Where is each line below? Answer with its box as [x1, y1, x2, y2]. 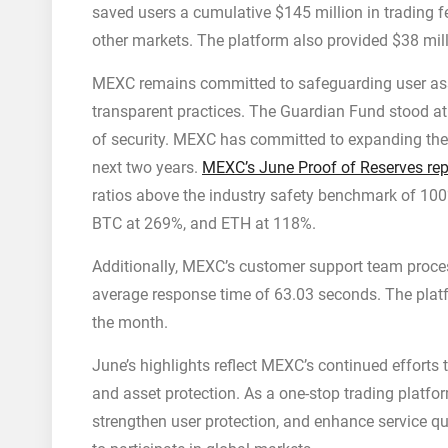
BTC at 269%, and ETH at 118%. [92, 214, 316, 233]
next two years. [92, 158, 202, 177]
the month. [92, 313, 168, 332]
